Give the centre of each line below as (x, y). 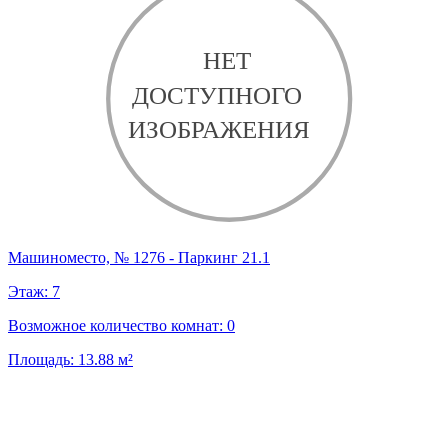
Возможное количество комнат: (117, 326)
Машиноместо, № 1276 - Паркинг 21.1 (139, 258)
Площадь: (43, 360)
